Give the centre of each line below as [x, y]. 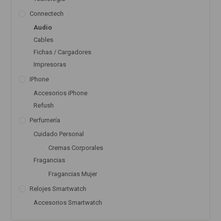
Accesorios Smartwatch [68, 203]
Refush [44, 106]
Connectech [47, 14]
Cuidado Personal [59, 134]
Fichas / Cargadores [63, 52]
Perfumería [45, 120]
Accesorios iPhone [61, 93]
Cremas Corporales [76, 148]
